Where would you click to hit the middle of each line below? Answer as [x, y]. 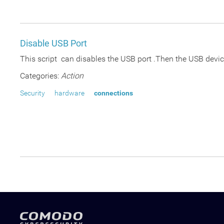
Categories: [39, 76]
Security [32, 93]
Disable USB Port [53, 43]
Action [72, 76]
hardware [69, 93]
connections [113, 93]
